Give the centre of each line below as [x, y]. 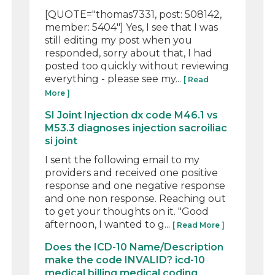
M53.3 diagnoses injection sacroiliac [136, 128]
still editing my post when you [119, 40]
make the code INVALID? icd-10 [125, 260]
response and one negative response [135, 185]
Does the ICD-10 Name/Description [134, 247]
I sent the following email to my [122, 160]
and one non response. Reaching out [136, 198]
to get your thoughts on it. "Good [127, 211]
